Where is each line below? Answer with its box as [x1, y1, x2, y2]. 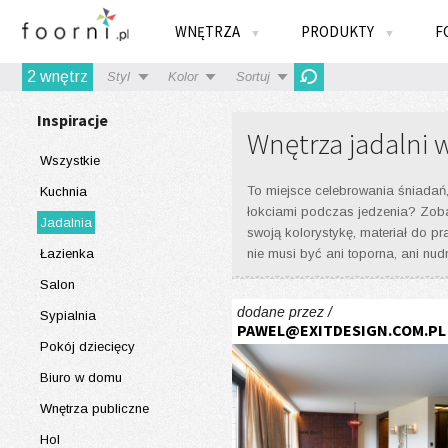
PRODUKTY [301, 22, 377, 41]
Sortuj [236, 69, 270, 84]
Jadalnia [40, 215, 92, 230]
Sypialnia [40, 308, 96, 323]
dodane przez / [237, 304, 332, 320]
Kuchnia [40, 184, 87, 199]
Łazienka [40, 246, 94, 261]
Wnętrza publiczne [40, 401, 149, 416]
